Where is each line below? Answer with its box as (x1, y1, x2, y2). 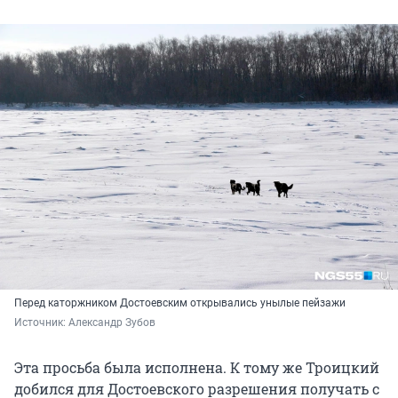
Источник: (14, 316, 68, 330)
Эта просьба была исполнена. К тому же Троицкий (14, 358, 379, 378)
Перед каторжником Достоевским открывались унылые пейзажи (14, 297, 346, 310)
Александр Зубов (68, 316, 155, 330)
